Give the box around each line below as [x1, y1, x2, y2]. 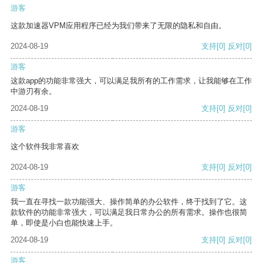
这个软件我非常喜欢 [11, 142, 79, 151]
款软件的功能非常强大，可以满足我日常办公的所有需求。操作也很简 [11, 208, 247, 217]
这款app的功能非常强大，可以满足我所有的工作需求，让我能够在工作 [11, 76, 252, 86]
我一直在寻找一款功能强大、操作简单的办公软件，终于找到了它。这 [11, 197, 247, 207]
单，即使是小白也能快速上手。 [11, 218, 117, 228]
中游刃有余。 [11, 87, 56, 96]
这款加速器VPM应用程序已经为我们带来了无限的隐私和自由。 [11, 21, 226, 31]
